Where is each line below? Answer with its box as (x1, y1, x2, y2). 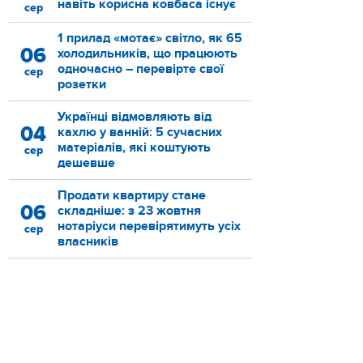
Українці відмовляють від (58, 109, 211, 126)
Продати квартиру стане (58, 187, 206, 204)
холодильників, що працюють (58, 45, 237, 62)
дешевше (58, 155, 118, 172)
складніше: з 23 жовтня (58, 203, 201, 220)
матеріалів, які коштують (58, 139, 211, 156)
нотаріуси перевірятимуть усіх (58, 218, 241, 235)
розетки (58, 76, 106, 93)
